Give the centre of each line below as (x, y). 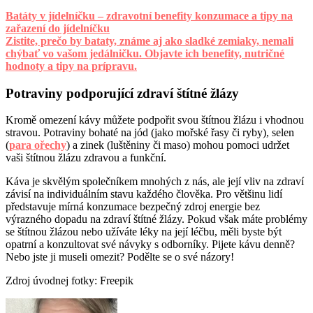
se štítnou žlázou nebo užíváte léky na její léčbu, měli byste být (144, 232)
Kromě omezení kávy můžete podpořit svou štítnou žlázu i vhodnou (155, 120)
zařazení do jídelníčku (58, 28)
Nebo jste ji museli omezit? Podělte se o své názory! (120, 257)
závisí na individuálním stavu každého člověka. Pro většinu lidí (144, 194)
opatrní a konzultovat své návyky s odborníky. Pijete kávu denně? (150, 245)
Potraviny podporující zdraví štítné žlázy (122, 93)
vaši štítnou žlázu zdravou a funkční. (86, 158)
